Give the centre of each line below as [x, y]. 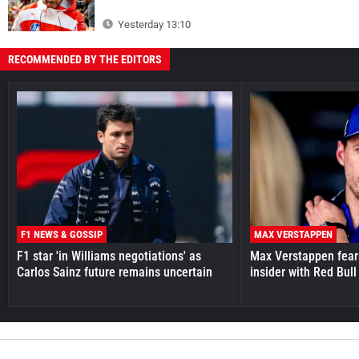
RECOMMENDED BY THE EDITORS [85, 60]
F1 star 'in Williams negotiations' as [109, 256]
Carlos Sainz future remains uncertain [115, 272]
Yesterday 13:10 [153, 25]
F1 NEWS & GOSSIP [62, 234]
